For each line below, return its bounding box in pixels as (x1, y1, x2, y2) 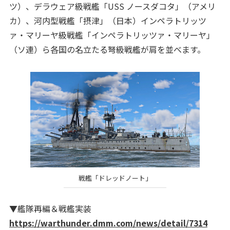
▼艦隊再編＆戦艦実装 (9, 202, 91, 215)
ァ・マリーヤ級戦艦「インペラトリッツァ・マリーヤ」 (9, 29, 215, 42)
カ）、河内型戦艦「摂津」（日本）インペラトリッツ (9, 14, 206, 27)
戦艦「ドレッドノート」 (78, 173, 152, 183)
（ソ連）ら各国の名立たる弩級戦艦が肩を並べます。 (9, 43, 205, 56)
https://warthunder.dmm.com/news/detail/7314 (9, 216, 207, 229)
